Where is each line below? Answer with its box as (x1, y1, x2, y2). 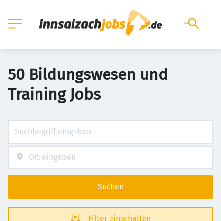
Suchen (97, 182, 124, 191)
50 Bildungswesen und (8, 65, 168, 84)
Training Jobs (8, 85, 101, 104)
